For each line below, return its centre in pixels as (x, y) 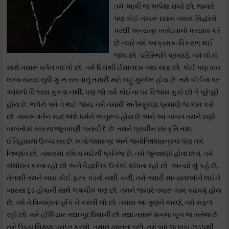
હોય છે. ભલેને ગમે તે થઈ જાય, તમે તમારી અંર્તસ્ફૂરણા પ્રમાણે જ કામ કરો (110, 104)
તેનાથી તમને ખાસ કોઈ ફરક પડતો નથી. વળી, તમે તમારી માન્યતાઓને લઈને (113, 178)
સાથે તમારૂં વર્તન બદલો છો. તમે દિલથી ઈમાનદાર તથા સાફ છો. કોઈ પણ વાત (113, 67)
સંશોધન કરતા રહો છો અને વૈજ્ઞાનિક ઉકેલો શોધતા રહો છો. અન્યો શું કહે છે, (112, 166)
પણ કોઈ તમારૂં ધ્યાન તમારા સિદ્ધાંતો (165, 18)
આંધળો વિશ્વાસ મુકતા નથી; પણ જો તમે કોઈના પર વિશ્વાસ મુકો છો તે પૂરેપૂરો (113, 92)
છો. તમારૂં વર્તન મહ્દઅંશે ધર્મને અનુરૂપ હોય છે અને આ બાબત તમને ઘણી (111, 117)
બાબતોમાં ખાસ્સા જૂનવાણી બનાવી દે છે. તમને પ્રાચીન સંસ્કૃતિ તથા (99, 129)
